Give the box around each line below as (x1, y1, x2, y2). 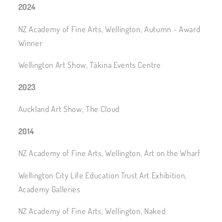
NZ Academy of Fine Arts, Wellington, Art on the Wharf (18, 148, 201, 159)
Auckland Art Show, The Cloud (18, 104, 120, 114)
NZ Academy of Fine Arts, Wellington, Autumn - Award (18, 23, 201, 34)
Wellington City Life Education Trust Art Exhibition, (18, 169, 187, 180)
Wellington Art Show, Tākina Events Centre (18, 59, 161, 70)
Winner (18, 37, 43, 48)
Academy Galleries (18, 183, 80, 194)
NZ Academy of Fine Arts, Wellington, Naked (18, 206, 166, 217)
